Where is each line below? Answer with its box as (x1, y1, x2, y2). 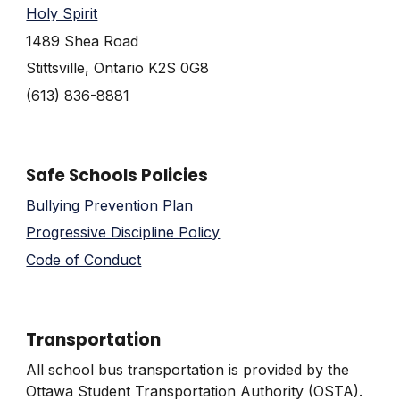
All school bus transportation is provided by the (26, 360, 350, 379)
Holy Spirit (26, 4, 98, 23)
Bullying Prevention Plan (26, 196, 194, 214)
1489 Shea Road (26, 31, 139, 50)
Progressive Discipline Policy (26, 223, 221, 242)
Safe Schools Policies (26, 163, 209, 187)
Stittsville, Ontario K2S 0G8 (26, 59, 210, 78)
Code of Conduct (26, 250, 142, 269)
